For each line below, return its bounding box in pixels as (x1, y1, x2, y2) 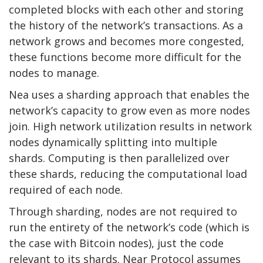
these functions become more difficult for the (9, 49, 241, 64)
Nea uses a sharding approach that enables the (9, 87, 249, 102)
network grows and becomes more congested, (9, 33, 244, 48)
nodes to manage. (9, 65, 99, 80)
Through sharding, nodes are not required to (9, 204, 237, 218)
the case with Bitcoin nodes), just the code (9, 235, 224, 250)
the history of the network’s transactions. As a (9, 18, 243, 32)
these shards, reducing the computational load (9, 166, 247, 181)
